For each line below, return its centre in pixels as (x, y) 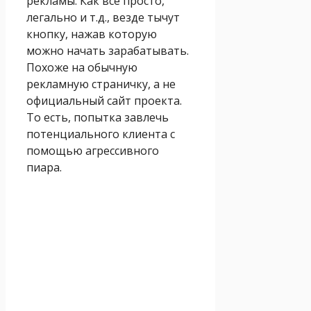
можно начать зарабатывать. (108, 50)
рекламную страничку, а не (101, 84)
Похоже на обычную (82, 67)
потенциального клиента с (101, 134)
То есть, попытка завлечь (98, 117)
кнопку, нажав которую (92, 34)
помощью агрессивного (93, 150)
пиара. (44, 167)
